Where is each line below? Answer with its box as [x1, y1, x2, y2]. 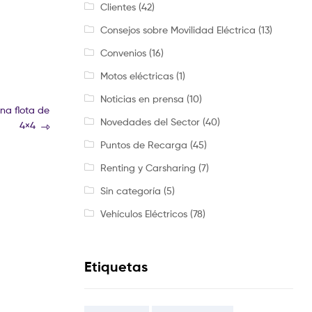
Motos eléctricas [100, 70, 173, 82]
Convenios [100, 47, 146, 59]
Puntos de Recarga [100, 139, 187, 151]
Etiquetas [84, 258, 148, 276]
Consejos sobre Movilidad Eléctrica [100, 24, 256, 36]
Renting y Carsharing [100, 162, 196, 174]
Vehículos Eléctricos [100, 208, 187, 220]
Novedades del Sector [100, 116, 200, 128]
